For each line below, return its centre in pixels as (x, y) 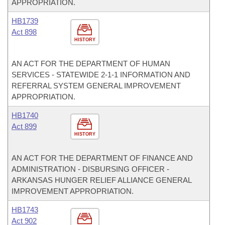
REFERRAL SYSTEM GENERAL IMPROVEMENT (96, 86)
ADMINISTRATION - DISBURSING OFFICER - (90, 169)
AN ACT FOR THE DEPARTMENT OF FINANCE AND (102, 158)
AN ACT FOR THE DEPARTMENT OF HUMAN (91, 64)
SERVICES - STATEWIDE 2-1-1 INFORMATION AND (101, 75)
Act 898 (24, 32)
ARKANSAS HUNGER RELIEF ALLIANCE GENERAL (101, 180)
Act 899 (24, 126)
